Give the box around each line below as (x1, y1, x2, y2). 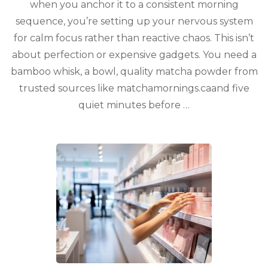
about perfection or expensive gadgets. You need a (11, 48, 257, 60)
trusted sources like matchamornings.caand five (19, 82, 249, 94)
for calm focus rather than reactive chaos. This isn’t (14, 32, 254, 44)
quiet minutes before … (78, 99, 190, 111)
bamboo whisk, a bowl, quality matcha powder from (10, 65, 258, 77)
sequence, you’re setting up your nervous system (15, 15, 253, 27)
